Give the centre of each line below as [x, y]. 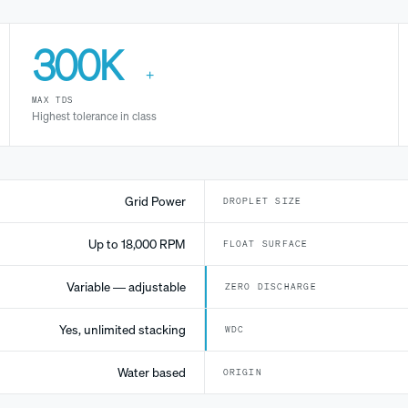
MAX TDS [52, 101]
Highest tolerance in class [94, 117]
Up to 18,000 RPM [137, 245]
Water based [151, 373]
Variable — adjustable [126, 287]
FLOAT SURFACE [265, 244]
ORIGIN [242, 372]
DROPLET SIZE [262, 201]
